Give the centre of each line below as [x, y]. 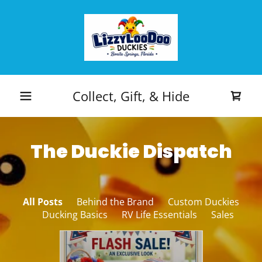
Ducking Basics [75, 215]
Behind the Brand [115, 202]
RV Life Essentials [159, 215]
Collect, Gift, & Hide [131, 96]
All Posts [43, 202]
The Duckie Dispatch [131, 151]
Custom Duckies [204, 202]
